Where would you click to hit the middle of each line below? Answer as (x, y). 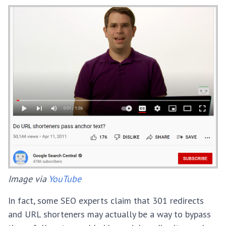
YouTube (65, 179)
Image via (28, 179)
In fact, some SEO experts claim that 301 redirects (106, 200)
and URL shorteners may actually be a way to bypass (109, 214)
